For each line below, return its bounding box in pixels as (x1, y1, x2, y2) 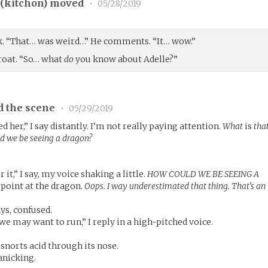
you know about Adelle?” (74, 54, 178, 65)
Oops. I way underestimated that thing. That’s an (84, 181, 266, 191)
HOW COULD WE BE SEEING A (147, 169, 260, 179)
